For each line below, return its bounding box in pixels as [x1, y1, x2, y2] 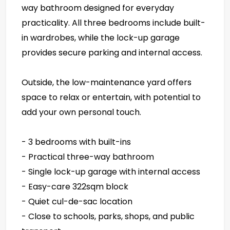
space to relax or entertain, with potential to [22, 91, 201, 103]
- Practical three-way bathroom [22, 150, 154, 163]
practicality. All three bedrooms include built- [22, 16, 205, 29]
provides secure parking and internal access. [22, 46, 202, 59]
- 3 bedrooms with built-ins [22, 136, 131, 148]
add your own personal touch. [22, 106, 141, 118]
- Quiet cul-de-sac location [22, 195, 132, 207]
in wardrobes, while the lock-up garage [22, 31, 180, 44]
